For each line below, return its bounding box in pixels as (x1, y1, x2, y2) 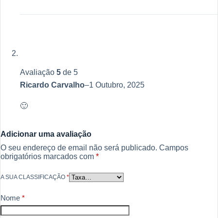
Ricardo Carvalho (20, 80, 85, 89)
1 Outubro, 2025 (89, 80, 145, 89)
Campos (159, 143, 188, 152)
